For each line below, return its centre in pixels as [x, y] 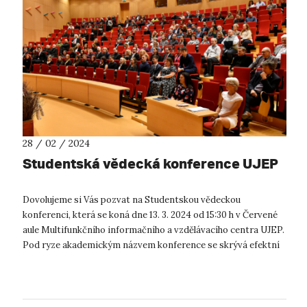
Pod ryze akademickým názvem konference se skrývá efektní [151, 245]
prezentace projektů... [69, 260]
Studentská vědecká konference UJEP [150, 164]
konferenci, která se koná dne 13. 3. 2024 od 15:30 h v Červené [150, 215]
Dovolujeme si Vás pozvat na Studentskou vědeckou [132, 200]
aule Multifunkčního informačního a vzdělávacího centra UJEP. [153, 230]
